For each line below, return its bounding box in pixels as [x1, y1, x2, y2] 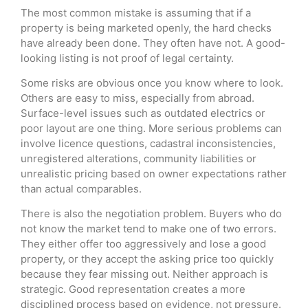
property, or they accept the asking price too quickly [21, 252, 274, 266]
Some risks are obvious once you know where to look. [21, 76, 283, 90]
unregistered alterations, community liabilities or [21, 152, 256, 166]
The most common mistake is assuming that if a [21, 5, 251, 19]
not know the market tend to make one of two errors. [21, 222, 276, 236]
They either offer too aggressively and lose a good [21, 237, 266, 251]
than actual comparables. [21, 182, 142, 196]
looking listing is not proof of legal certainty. [21, 51, 234, 65]
